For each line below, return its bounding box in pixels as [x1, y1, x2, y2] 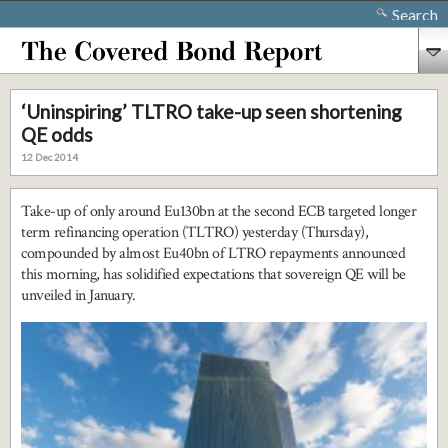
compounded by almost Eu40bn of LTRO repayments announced [21, 243, 405, 264]
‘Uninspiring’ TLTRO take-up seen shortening [21, 100, 402, 123]
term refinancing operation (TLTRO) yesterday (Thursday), [21, 222, 368, 243]
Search [392, 5, 438, 24]
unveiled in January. [21, 285, 135, 306]
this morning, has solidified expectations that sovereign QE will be [21, 264, 406, 285]
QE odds [21, 123, 93, 146]
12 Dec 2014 [21, 151, 78, 163]
